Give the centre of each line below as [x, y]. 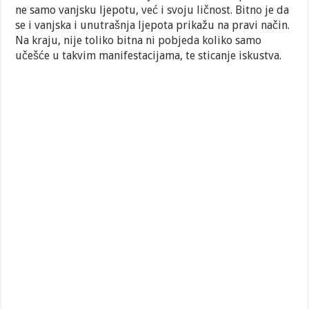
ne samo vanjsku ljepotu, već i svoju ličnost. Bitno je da [152, 10]
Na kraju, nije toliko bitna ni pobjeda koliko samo [139, 40]
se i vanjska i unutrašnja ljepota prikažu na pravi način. [153, 25]
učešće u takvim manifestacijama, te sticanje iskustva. [149, 55]
